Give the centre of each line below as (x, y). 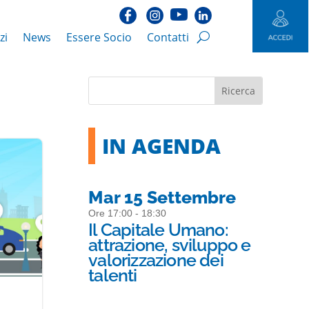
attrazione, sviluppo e (170, 245)
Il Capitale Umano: (158, 230)
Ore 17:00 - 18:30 (128, 213)
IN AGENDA (162, 146)
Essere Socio (99, 37)
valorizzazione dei (156, 260)
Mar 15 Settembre (162, 198)
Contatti (168, 37)
